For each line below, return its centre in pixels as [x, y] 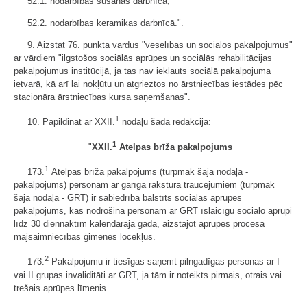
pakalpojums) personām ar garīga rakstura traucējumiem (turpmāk [144, 185]
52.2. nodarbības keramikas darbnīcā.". [106, 23]
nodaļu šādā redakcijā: [165, 122]
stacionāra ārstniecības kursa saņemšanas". [102, 97]
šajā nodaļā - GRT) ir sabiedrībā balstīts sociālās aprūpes [128, 198]
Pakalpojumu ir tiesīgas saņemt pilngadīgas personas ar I [164, 262]
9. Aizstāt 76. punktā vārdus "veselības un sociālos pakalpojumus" [160, 45]
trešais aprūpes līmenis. [61, 288]
